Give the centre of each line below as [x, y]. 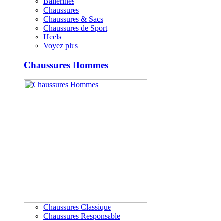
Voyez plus [61, 45]
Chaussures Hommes [66, 65]
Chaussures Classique [77, 207]
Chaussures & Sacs [73, 19]
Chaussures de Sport [75, 28]
